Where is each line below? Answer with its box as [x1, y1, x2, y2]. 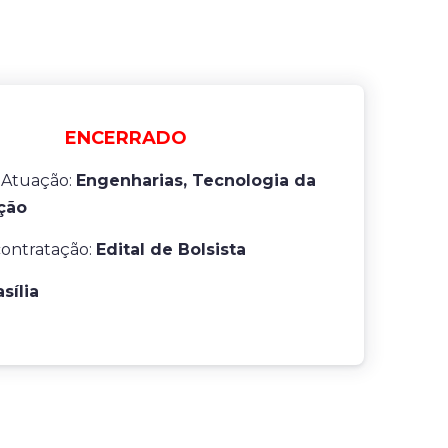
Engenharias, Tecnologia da [76, 171, 316, 190]
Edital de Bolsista [96, 240, 246, 259]
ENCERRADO [65, 127, 187, 149]
